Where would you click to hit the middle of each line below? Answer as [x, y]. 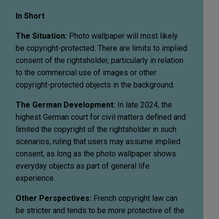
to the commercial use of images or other [86, 72]
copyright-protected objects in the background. [95, 85]
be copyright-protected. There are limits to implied [101, 48]
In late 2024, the [144, 105]
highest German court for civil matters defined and [101, 117]
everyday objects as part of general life [83, 166]
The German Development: [66, 105]
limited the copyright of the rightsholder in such [96, 129]
